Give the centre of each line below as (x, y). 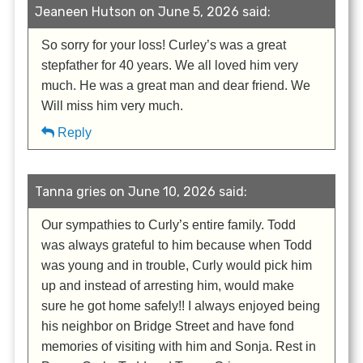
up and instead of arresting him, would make (168, 286)
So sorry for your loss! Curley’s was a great (164, 45)
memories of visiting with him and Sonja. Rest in (179, 347)
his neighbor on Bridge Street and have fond (168, 327)
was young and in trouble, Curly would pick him (177, 266)
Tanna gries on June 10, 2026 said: (141, 192)
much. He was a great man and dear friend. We (176, 86)
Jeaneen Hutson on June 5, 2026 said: (153, 12)
